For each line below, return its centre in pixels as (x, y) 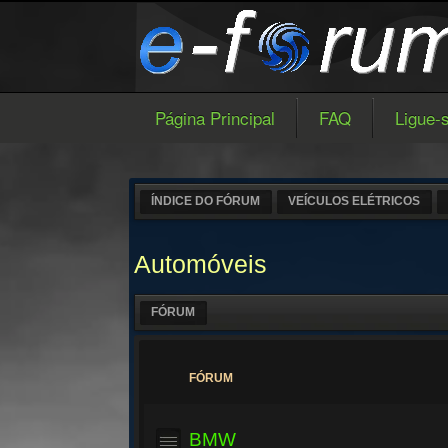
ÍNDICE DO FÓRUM (206, 201)
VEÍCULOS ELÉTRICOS (354, 201)
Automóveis (201, 264)
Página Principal (215, 117)
